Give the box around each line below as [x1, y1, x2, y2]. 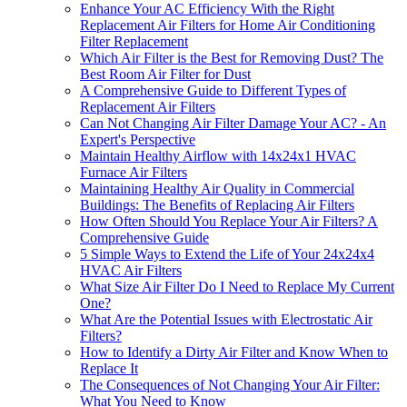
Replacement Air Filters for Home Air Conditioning [80, 17, 375, 34]
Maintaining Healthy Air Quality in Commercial [80, 181, 354, 197]
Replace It [80, 361, 138, 377]
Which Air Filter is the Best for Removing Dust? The [80, 50, 383, 66]
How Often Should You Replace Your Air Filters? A [80, 213, 378, 230]
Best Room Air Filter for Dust [80, 66, 251, 83]
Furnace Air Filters [80, 164, 187, 181]
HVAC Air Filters [80, 263, 182, 279]
